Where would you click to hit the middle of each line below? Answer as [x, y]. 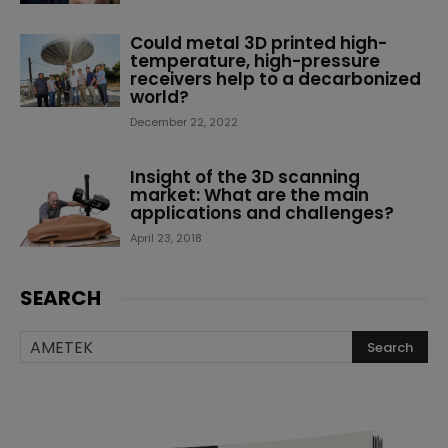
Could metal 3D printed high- [258, 43]
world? [159, 97]
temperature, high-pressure [255, 61]
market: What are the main [249, 195]
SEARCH [60, 298]
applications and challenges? [262, 213]
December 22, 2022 [184, 122]
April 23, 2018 [166, 238]
